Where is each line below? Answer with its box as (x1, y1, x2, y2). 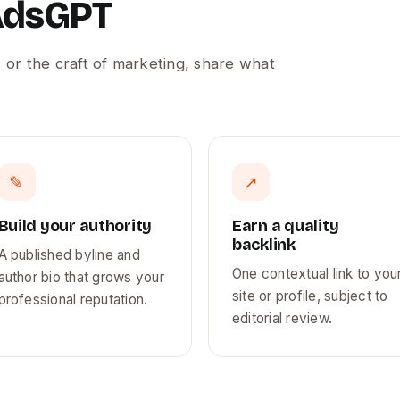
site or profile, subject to (232, 287, 388, 304)
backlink (232, 235, 296, 254)
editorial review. (232, 310, 333, 327)
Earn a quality (232, 216, 339, 236)
